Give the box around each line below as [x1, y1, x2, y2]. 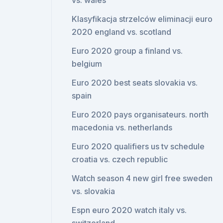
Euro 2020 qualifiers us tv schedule [72, 141, 205, 151]
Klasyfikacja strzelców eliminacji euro [72, 14, 213, 24]
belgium [72, 59, 103, 69]
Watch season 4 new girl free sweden [72, 173, 213, 183]
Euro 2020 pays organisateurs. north [72, 110, 209, 119]
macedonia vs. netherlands [72, 122, 173, 132]
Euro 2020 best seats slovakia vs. [72, 78, 198, 88]
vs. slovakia [72, 186, 115, 196]
